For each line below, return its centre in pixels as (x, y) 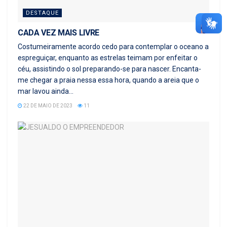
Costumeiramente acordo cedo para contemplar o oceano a (113, 46)
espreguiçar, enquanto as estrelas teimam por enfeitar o (108, 58)
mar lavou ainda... (46, 91)
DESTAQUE (42, 13)
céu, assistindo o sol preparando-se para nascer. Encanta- (109, 69)
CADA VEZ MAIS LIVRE (59, 32)
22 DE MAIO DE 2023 (47, 105)
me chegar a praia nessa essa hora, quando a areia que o (108, 80)
